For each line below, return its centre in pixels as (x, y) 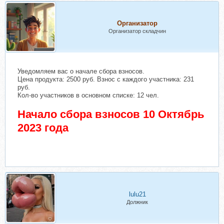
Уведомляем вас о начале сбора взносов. (81, 71)
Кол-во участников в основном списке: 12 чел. (88, 95)
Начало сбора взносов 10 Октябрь (111, 114)
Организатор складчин (137, 31)
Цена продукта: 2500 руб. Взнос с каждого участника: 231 (106, 79)
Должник (137, 202)
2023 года (43, 128)
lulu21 (137, 194)
